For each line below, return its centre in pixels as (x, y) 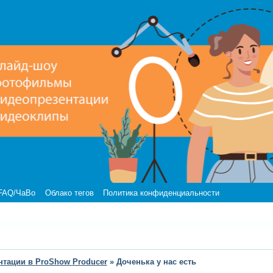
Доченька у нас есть (156, 262)
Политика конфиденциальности (161, 193)
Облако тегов (69, 193)
